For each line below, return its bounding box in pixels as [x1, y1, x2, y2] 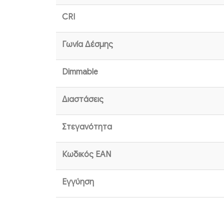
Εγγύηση [62, 177, 94, 187]
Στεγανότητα [62, 122, 112, 132]
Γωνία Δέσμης [62, 39, 113, 50]
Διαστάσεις [62, 94, 103, 105]
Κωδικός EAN [62, 149, 111, 160]
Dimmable [62, 67, 98, 77]
